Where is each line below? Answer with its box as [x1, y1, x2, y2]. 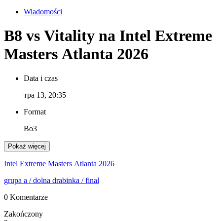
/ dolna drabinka [27, 176, 79, 184]
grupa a [4, 176, 27, 184]
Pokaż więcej [8, 142, 46, 150]
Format [24, 107, 46, 116]
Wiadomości [24, 7, 62, 16]
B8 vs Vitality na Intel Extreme [4, 27, 212, 45]
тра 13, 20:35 [24, 90, 66, 99]
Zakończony [4, 209, 43, 218]
